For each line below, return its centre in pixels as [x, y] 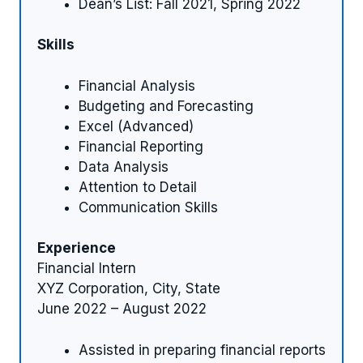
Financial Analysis [137, 85]
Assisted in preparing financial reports [202, 350]
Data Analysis [124, 167]
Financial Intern [87, 269]
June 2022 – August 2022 [122, 309]
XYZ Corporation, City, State [129, 289]
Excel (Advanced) [136, 126]
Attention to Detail [138, 187]
